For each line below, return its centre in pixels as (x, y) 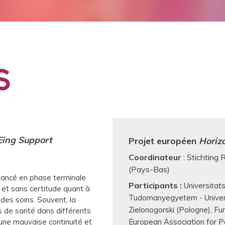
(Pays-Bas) (149, 170)
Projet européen (164, 141)
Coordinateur (155, 157)
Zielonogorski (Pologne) (171, 210)
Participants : (156, 186)
